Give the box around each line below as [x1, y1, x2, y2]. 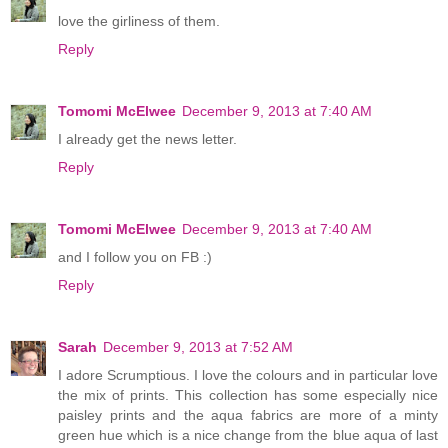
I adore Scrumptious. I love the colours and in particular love [58, 366, 438, 383]
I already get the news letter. [58, 130, 237, 147]
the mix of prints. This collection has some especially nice [58, 386, 438, 403]
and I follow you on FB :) [58, 248, 212, 265]
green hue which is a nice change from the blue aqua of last [58, 426, 438, 443]
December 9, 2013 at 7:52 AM [103, 338, 293, 355]
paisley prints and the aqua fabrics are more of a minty [58, 406, 438, 423]
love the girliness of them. [58, 12, 220, 29]
